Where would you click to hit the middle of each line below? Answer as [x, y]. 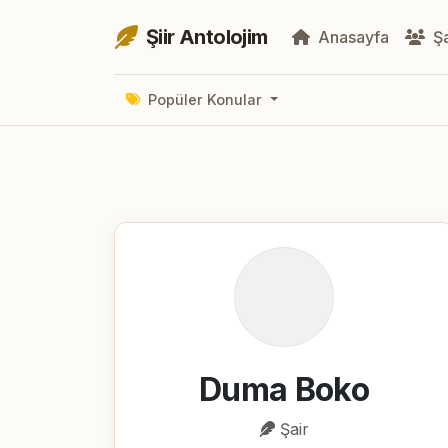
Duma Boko [284, 389]
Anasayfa [351, 37]
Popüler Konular [205, 100]
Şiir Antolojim [207, 37]
